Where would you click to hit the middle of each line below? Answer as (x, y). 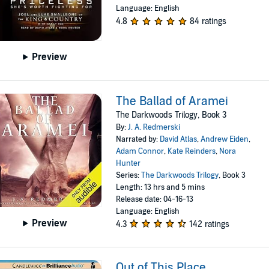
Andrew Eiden (225, 139)
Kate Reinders (192, 151)
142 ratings (210, 224)
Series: (129, 175)
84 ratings (208, 22)
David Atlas (179, 139)
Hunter (128, 163)
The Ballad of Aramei (172, 101)
